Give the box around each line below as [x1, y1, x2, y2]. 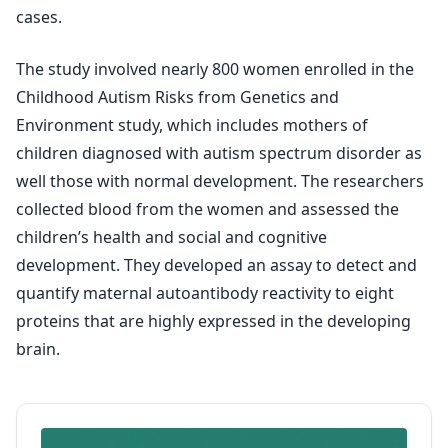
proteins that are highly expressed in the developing [16, 310, 411, 332]
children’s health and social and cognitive [16, 226, 327, 248]
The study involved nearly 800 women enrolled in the [16, 58, 414, 80]
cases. [16, 6, 62, 28]
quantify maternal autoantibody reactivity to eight [16, 282, 394, 304]
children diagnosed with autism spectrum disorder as [16, 142, 422, 164]
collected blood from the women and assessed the [16, 198, 399, 220]
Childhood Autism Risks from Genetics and [16, 86, 339, 108]
